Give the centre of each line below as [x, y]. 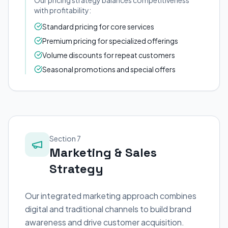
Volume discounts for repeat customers [109, 55]
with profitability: [63, 10]
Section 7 [65, 138]
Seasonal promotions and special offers [109, 69]
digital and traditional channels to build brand [108, 209]
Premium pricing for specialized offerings [110, 41]
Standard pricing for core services [98, 26]
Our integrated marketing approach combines [111, 196]
